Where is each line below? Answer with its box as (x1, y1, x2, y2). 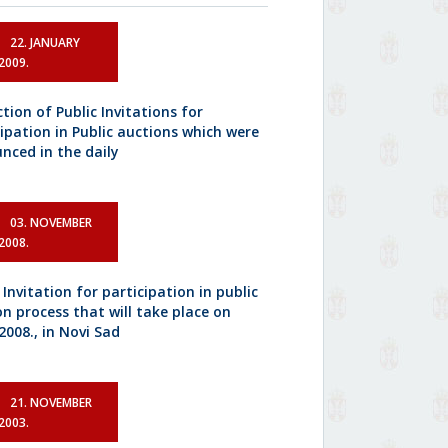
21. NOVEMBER (10, 394, 93, 411)
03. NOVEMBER (10, 214, 93, 231)
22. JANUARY (10, 34, 81, 51)
